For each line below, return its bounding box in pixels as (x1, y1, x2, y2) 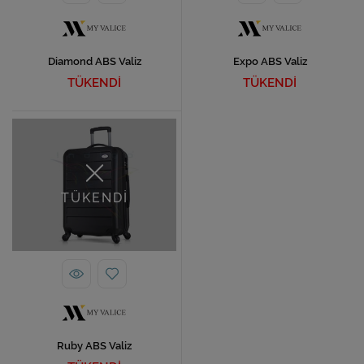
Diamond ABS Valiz (47, 55, 141, 68)
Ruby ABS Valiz (57, 340, 132, 353)
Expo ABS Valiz (232, 55, 307, 68)
